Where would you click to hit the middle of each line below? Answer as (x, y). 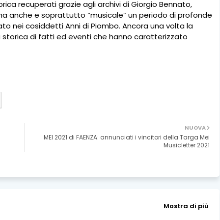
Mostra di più (186, 206)
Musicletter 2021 (186, 145)
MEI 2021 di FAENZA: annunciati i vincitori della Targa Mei (126, 137)
